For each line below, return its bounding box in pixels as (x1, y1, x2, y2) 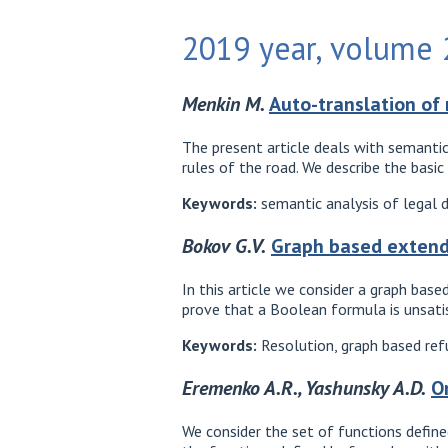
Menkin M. (182, 90, 265, 117)
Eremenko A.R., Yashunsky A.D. (182, 374, 426, 401)
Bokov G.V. (182, 232, 266, 259)
